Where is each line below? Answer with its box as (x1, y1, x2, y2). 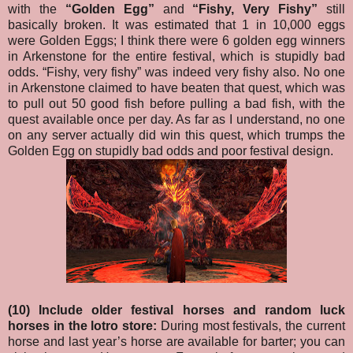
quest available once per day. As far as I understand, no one (8, 113, 345, 127)
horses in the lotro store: (8, 319, 158, 333)
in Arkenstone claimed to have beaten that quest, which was (8, 81, 345, 95)
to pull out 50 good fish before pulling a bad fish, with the (8, 97, 345, 111)
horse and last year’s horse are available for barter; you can (8, 335, 345, 349)
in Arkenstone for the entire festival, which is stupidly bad (8, 50, 345, 64)
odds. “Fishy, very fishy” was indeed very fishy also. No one (8, 65, 345, 80)
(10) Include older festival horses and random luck (8, 303, 345, 318)
